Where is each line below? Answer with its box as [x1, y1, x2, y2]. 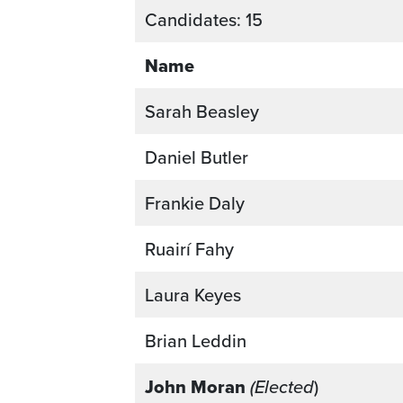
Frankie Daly [145, 189, 249, 217]
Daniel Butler [145, 143, 253, 171]
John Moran [145, 372, 250, 400]
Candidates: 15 [145, 5, 263, 33]
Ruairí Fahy [145, 235, 238, 263]
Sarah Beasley [145, 97, 264, 125]
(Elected [250, 372, 314, 399]
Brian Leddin [145, 327, 251, 354]
